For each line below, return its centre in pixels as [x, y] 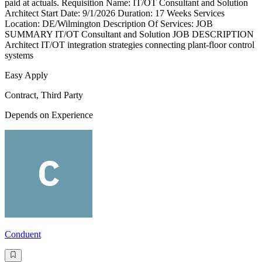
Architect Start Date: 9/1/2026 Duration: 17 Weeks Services [115, 13]
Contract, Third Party [44, 95]
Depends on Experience [49, 115]
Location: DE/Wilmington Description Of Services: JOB [109, 23]
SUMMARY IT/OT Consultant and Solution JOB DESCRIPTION [129, 34]
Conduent [23, 234]
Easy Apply [26, 75]
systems [19, 55]
